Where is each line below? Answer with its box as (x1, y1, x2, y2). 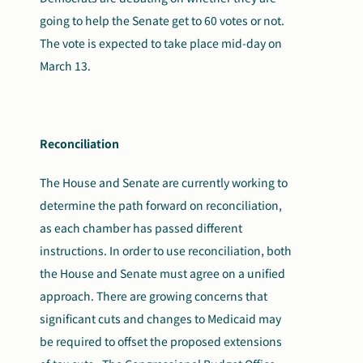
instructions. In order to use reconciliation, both (40, 242, 293, 258)
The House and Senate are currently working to (40, 174, 288, 190)
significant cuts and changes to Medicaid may (40, 310, 282, 327)
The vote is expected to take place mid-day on (40, 35, 283, 51)
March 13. (40, 58, 94, 74)
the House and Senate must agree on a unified (40, 265, 286, 281)
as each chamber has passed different (40, 220, 243, 236)
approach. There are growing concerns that (40, 288, 268, 304)
